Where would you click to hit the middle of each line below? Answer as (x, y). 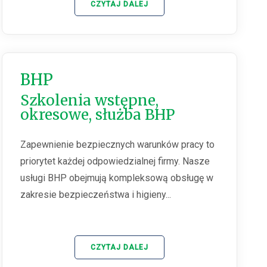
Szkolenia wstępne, (90, 101)
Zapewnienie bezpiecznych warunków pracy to (118, 145)
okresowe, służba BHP (98, 115)
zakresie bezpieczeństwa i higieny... (96, 195)
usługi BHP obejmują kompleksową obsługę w (117, 178)
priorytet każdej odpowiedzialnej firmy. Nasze (115, 162)
